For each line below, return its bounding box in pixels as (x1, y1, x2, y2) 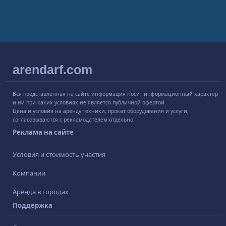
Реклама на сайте (13, 128, 74, 137)
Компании (13, 168, 45, 178)
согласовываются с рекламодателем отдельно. (13, 116, 135, 124)
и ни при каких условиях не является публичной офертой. (13, 99, 166, 106)
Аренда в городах (13, 187, 69, 197)
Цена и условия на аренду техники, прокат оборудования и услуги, (13, 107, 189, 115)
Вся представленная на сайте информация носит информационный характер (13, 90, 218, 98)
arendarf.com (13, 63, 92, 77)
